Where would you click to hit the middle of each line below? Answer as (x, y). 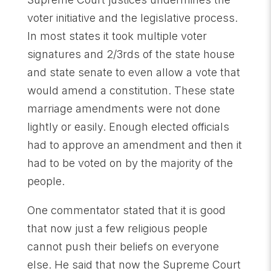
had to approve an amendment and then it (134, 145)
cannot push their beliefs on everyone (123, 246)
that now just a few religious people (117, 228)
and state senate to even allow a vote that (133, 72)
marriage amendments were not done (123, 108)
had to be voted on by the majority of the (130, 163)
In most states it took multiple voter (117, 36)
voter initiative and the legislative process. (132, 18)
